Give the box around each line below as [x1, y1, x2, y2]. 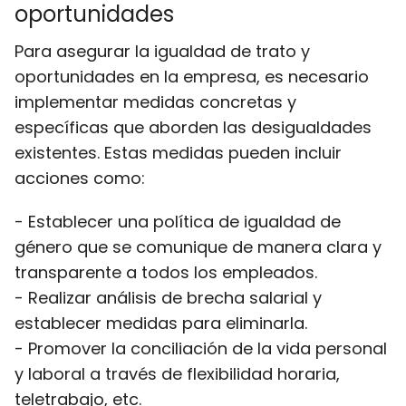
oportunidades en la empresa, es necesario [14, 65, 369, 88]
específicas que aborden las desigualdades [14, 116, 372, 139]
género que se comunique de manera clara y [14, 236, 382, 258]
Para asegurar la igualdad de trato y [14, 40, 310, 63]
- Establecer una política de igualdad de [14, 210, 341, 233]
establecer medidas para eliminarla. [14, 312, 307, 334]
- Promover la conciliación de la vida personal [14, 337, 387, 360]
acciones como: [14, 167, 145, 189]
